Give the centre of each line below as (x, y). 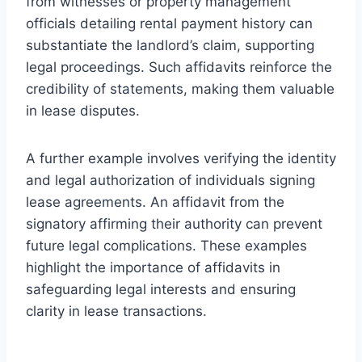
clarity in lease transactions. (116, 311)
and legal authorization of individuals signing (170, 180)
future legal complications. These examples (166, 245)
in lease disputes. (83, 110)
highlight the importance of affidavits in (153, 267)
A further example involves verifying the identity (181, 158)
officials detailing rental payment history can (169, 23)
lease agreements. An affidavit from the (155, 202)
